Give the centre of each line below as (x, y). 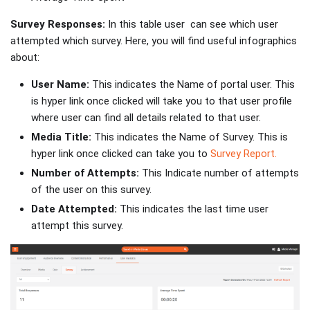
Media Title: (61, 137)
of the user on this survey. (91, 189)
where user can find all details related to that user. (147, 118)
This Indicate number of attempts (219, 173)
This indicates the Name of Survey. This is (190, 137)
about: (25, 58)
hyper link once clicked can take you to (121, 154)
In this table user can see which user (192, 25)
